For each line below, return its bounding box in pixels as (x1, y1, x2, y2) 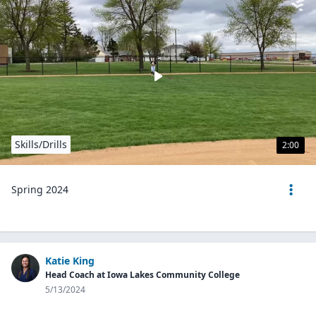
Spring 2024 (11, 183, 68, 196)
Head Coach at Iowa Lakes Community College (45, 269, 240, 281)
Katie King (45, 254, 95, 267)
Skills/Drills (15, 138, 67, 151)
